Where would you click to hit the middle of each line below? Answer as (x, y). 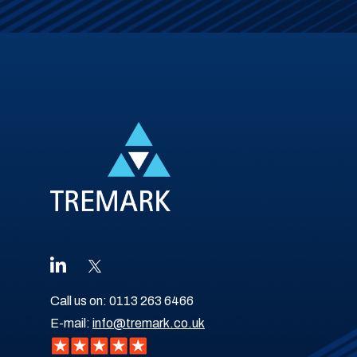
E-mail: (71, 323)
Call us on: (80, 300)
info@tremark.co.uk (149, 323)
